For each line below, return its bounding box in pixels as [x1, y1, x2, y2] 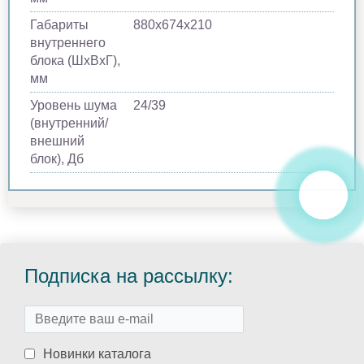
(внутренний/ [30, 115, 108, 130]
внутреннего [30, 35, 106, 50]
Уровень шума [30, 97, 117, 112]
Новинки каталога [43, 346, 151, 361]
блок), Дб [30, 151, 84, 166]
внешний [30, 133, 84, 148]
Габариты [30, 17, 89, 32]
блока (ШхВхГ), [30, 53, 120, 67]
